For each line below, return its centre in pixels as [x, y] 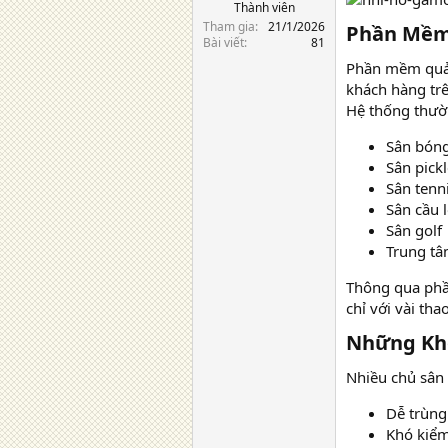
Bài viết [223, 42]
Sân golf [414, 230]
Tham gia [229, 26]
